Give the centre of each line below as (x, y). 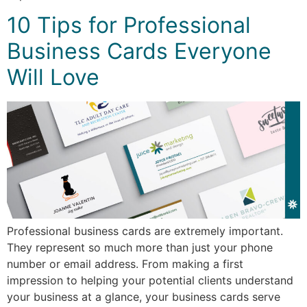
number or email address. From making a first (125, 264)
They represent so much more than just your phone (140, 248)
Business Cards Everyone (139, 51)
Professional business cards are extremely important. (145, 231)
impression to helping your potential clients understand (150, 281)
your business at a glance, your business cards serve (144, 297)
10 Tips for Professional (129, 25)
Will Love (53, 77)
